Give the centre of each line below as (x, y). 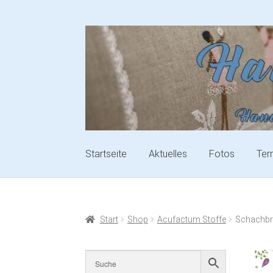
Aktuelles (168, 154)
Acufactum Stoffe (191, 220)
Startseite (106, 154)
